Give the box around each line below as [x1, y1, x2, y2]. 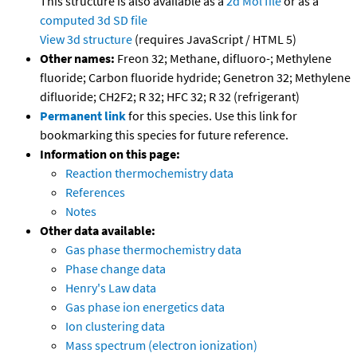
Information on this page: [40, 146, 180, 163]
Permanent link [40, 108, 126, 124]
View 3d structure [40, 31, 132, 48]
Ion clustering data [65, 318, 165, 335]
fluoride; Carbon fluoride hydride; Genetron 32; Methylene [40, 69, 351, 86]
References [65, 184, 125, 201]
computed [40, 12, 95, 29]
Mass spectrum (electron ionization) [65, 337, 257, 354]
